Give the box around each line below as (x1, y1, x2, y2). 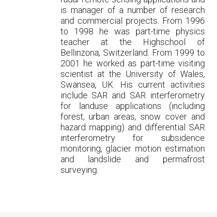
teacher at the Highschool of (60, 37, 205, 47)
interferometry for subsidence (60, 133, 205, 143)
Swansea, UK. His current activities (60, 79, 205, 90)
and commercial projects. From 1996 (60, 15, 205, 26)
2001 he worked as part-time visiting (60, 58, 205, 68)
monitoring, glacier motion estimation (60, 143, 205, 154)
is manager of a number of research (60, 5, 205, 15)
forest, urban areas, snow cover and (60, 111, 205, 122)
